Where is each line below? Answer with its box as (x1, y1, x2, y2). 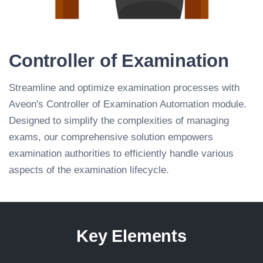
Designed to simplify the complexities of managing (9, 114, 229, 126)
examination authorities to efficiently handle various (9, 147, 234, 159)
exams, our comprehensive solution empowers (9, 131, 213, 143)
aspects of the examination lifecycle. (9, 164, 169, 176)
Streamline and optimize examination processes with (9, 82, 240, 93)
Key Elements (76, 226, 187, 245)
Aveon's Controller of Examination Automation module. (9, 98, 247, 110)
